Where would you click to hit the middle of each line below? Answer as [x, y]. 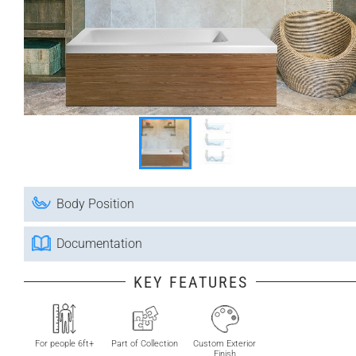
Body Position [95, 204]
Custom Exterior [224, 344]
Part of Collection [144, 344]
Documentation [99, 244]
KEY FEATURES [191, 282]
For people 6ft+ [64, 344]
